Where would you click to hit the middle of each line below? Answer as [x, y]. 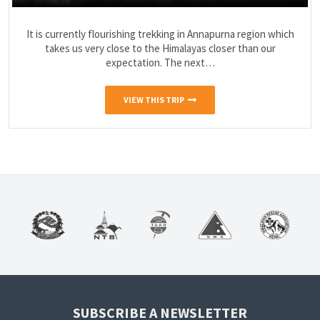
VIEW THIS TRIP [154, 100]
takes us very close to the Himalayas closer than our [160, 48]
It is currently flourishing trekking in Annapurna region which [160, 34]
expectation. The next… [160, 62]
